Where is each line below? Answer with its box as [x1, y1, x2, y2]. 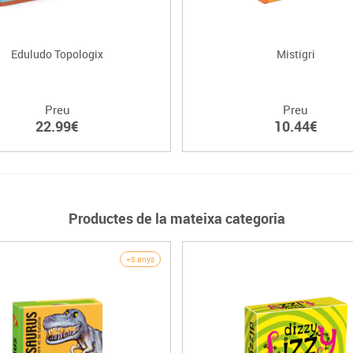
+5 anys [126, 254, 154, 266]
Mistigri [276, 46, 315, 62]
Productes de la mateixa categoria [68, 209, 285, 229]
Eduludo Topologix [11, 46, 104, 62]
